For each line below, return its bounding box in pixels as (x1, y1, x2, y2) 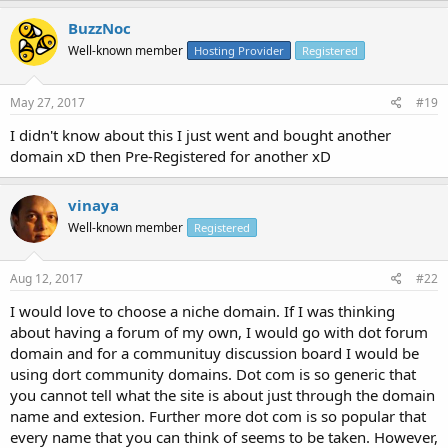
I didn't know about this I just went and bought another (10, 124, 391, 145)
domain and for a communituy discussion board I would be (10, 343, 419, 363)
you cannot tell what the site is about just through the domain (10, 385, 435, 405)
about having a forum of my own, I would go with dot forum (10, 322, 428, 342)
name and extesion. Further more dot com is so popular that (10, 406, 426, 426)
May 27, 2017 (10, 93, 85, 111)
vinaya (68, 194, 119, 215)
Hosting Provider (194, 43, 284, 58)
